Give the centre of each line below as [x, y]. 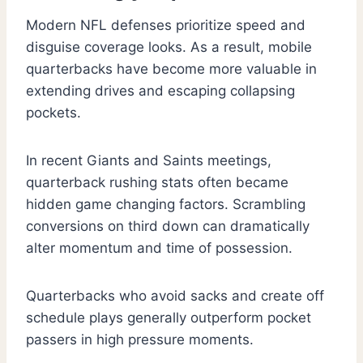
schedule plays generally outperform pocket [169, 318]
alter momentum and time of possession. [159, 248]
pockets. [53, 113]
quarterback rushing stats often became [157, 183]
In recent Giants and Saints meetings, [149, 161]
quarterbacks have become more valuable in [171, 69]
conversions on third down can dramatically [168, 226]
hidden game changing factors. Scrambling [166, 205]
